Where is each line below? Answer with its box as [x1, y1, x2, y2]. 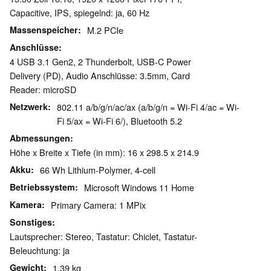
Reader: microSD [10, 83, 76, 96]
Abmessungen [10, 132, 70, 145]
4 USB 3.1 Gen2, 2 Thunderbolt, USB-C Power [10, 55, 191, 68]
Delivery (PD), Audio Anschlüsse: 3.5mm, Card [10, 69, 190, 82]
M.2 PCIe [87, 24, 123, 37]
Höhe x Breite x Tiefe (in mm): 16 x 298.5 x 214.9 [10, 146, 199, 159]
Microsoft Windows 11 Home [84, 181, 194, 194]
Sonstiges [10, 216, 52, 229]
